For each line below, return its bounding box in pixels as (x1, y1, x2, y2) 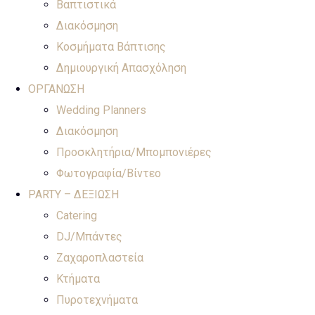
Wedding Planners (56, 103, 146, 117)
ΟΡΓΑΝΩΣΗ (28, 82, 84, 96)
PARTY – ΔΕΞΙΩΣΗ (28, 187, 119, 201)
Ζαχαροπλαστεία (56, 250, 143, 264)
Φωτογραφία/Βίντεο (56, 166, 161, 180)
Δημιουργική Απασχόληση (56, 60, 186, 75)
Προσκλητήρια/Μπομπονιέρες (56, 145, 212, 159)
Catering (56, 208, 97, 222)
